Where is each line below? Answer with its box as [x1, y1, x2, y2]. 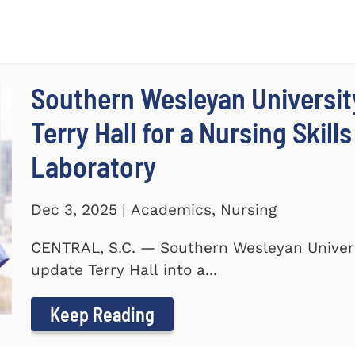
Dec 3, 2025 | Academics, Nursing [31, 200, 277, 219]
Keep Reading [50, 303, 155, 326]
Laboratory [31, 149, 157, 184]
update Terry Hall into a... [31, 261, 218, 280]
